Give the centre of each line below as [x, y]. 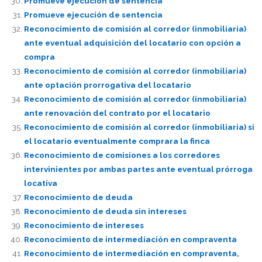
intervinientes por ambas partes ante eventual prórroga [138, 169]
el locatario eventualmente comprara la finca [117, 141]
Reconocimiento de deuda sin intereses [105, 211]
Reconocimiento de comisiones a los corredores [122, 155]
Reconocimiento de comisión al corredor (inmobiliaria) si [139, 127]
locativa [40, 183]
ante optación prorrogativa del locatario [107, 85]
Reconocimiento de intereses [84, 225]
